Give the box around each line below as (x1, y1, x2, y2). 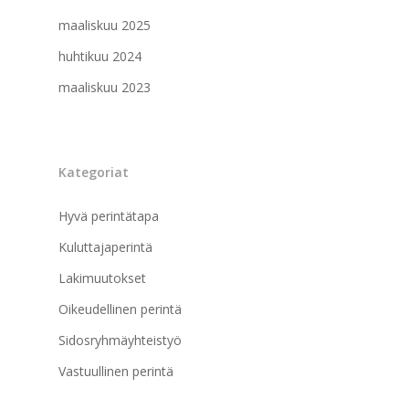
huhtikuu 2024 (58, 47, 142, 65)
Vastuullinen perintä (58, 362, 173, 380)
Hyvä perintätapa (58, 206, 159, 225)
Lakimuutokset (58, 268, 146, 287)
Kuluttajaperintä (58, 237, 152, 256)
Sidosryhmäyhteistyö (58, 330, 182, 349)
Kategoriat (58, 163, 129, 181)
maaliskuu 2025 (58, 16, 151, 34)
